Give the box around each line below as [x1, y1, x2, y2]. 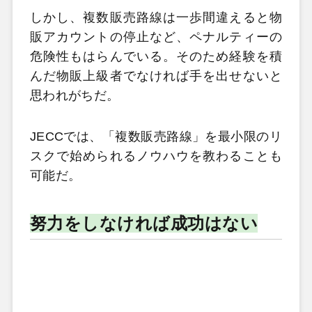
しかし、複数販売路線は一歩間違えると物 [29, 10, 283, 24]
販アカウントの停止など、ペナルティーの [29, 29, 283, 44]
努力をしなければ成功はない [29, 213, 258, 233]
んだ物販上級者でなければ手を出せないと [29, 68, 283, 83]
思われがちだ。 [29, 88, 120, 102]
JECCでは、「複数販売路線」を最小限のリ [29, 130, 283, 143]
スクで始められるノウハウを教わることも [29, 149, 283, 163]
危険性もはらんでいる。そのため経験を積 [29, 49, 283, 63]
